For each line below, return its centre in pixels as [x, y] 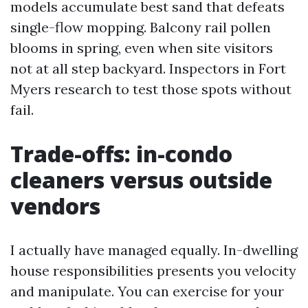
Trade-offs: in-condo [121, 154]
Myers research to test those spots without [151, 89]
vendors [55, 206]
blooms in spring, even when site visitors [142, 48]
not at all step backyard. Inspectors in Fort [148, 68]
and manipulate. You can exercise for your [147, 291]
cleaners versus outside [141, 180]
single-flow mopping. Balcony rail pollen [141, 27]
